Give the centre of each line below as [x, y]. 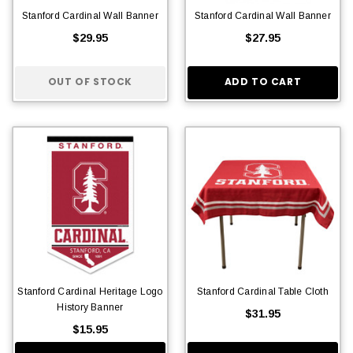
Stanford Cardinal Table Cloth [263, 291]
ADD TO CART [263, 82]
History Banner [90, 307]
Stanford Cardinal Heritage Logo [90, 291]
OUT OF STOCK [90, 82]
